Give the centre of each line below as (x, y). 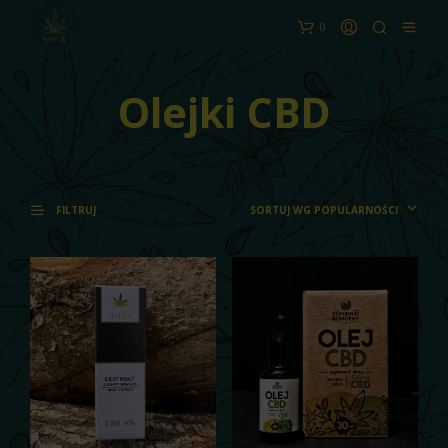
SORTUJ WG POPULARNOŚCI (324, 209)
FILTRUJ (74, 210)
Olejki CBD (224, 111)
